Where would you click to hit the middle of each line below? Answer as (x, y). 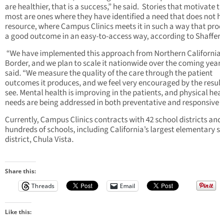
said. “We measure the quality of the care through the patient (109, 73)
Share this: (20, 171)
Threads (43, 186)
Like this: (18, 212)
